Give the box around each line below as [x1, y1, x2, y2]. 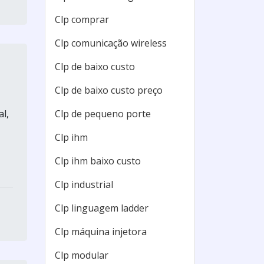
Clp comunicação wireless [55, 37, 167, 49]
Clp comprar [55, 13, 109, 26]
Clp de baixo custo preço [55, 84, 163, 97]
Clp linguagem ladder [55, 202, 148, 214]
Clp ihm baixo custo [55, 154, 141, 167]
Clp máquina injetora [55, 225, 147, 238]
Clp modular [55, 249, 108, 262]
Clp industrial [55, 178, 113, 191]
